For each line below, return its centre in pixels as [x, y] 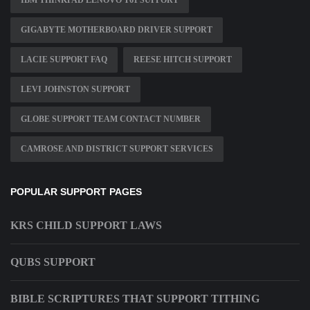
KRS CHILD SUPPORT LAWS [86, 226]
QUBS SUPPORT [53, 262]
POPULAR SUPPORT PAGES [76, 192]
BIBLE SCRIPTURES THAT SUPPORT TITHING [135, 299]
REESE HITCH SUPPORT [183, 60]
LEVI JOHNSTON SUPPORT [75, 90]
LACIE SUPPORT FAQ [64, 60]
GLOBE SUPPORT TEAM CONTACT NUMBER [111, 119]
